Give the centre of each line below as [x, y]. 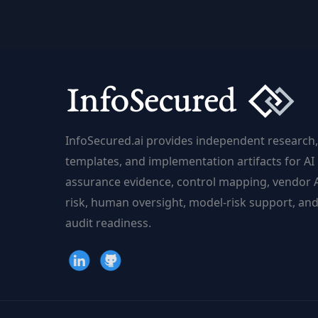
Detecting [152, 26]
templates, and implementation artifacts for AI [190, 161]
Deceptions [157, 88]
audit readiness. [108, 223]
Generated [155, 67]
